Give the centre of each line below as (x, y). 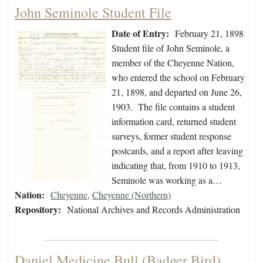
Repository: (38, 210)
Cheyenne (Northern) (131, 195)
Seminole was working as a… (167, 180)
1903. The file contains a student (173, 107)
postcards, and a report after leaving (177, 151)
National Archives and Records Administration (154, 210)
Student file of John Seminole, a (171, 48)
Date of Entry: (140, 33)
